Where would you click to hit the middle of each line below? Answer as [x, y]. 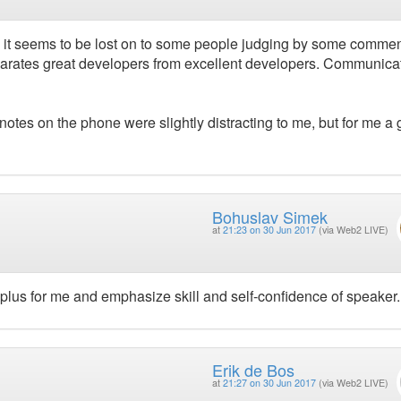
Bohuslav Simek [269, 216]
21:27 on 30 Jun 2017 [269, 383]
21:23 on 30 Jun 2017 [269, 229]
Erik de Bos [253, 370]
